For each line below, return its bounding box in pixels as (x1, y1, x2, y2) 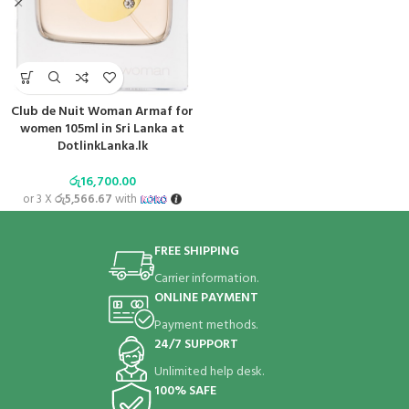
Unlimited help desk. (153, 361, 264, 383)
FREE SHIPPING (153, 240, 239, 262)
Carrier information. (153, 267, 258, 289)
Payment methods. (153, 314, 257, 336)
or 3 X (23, 189, 56, 209)
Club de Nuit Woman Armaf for (11, 100, 194, 122)
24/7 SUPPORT (153, 333, 238, 355)
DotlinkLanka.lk (57, 135, 148, 157)
